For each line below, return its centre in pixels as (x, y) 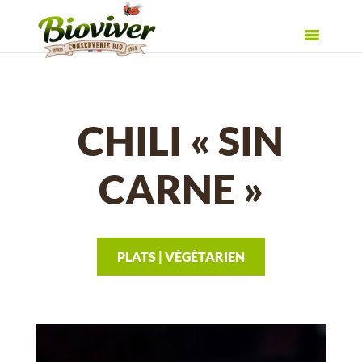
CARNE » (181, 189)
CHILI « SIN (181, 141)
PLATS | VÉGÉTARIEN (181, 257)
